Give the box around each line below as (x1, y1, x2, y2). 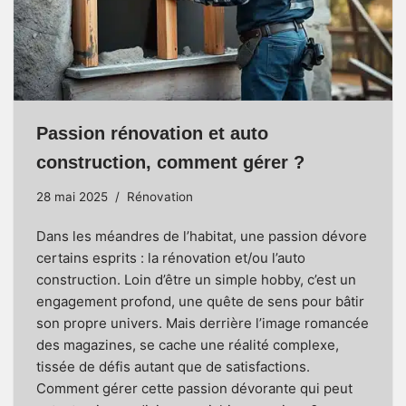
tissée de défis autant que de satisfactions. (36, 358, 310, 376)
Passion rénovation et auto (36, 123, 268, 144)
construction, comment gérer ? (36, 152, 304, 173)
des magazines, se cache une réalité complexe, (36, 336, 339, 354)
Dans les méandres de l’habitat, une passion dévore (36, 227, 367, 246)
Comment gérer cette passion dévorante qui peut (36, 380, 353, 398)
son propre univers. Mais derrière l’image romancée (36, 314, 369, 333)
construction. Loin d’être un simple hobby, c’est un (36, 271, 356, 289)
